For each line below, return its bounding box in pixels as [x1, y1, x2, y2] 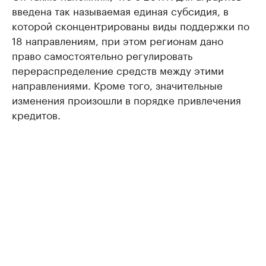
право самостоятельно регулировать [12, 47, 192, 63]
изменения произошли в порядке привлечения [12, 91, 241, 107]
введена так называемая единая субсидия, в [12, 2, 229, 18]
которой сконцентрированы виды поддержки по [12, 17, 249, 33]
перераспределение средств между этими [12, 62, 224, 78]
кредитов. [12, 106, 61, 122]
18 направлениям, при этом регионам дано [12, 32, 223, 48]
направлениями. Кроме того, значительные [12, 77, 223, 93]
